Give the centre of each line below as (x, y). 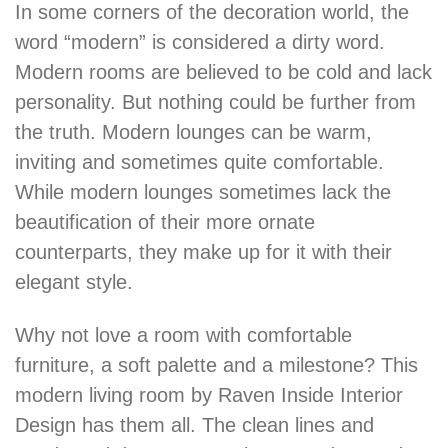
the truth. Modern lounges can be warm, (193, 132)
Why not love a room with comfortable (183, 335)
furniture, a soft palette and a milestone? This (216, 365)
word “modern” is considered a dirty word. (200, 42)
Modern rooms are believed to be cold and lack (223, 72)
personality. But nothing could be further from (215, 102)
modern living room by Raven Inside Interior (209, 395)
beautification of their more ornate (165, 222)
